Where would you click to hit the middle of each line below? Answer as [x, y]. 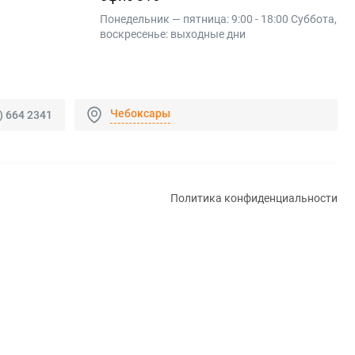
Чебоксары [140, 113]
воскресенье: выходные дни [173, 34]
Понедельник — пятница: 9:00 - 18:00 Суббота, [218, 19]
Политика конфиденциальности [254, 198]
